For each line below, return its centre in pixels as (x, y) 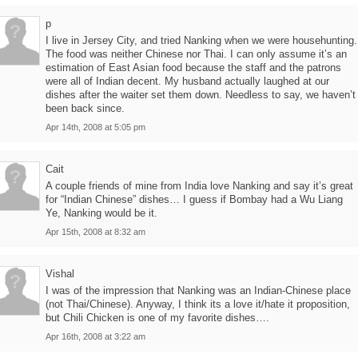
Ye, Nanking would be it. (101, 213)
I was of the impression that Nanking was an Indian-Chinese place (198, 290)
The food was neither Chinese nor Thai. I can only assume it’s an (196, 54)
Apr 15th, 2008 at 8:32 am (95, 232)
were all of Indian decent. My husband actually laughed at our (187, 81)
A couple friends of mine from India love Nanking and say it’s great (199, 186)
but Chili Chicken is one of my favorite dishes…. (157, 318)
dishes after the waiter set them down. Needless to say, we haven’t (201, 95)
